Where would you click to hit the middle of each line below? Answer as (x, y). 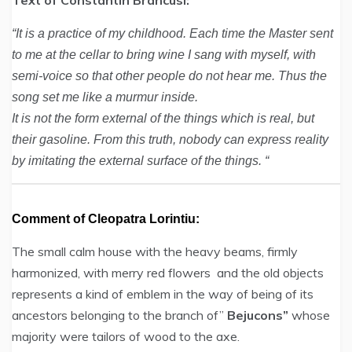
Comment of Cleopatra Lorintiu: (106, 219)
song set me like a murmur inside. (105, 97)
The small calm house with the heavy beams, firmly (155, 251)
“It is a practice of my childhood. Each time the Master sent (172, 33)
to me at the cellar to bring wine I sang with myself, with (164, 55)
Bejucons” (258, 315)
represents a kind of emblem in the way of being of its (163, 294)
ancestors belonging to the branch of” (119, 315)
